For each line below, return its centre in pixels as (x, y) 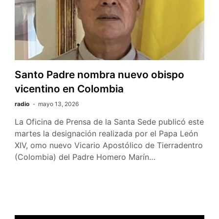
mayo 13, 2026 (58, 104)
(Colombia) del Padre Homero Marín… (85, 157)
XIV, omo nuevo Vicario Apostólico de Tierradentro (109, 145)
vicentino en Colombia (69, 89)
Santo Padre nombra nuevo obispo (99, 75)
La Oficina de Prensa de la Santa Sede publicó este (109, 122)
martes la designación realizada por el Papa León (106, 134)
